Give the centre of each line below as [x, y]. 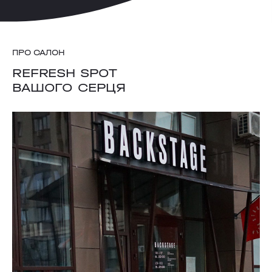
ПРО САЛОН [39, 53]
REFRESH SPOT [66, 73]
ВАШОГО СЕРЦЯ [71, 87]
